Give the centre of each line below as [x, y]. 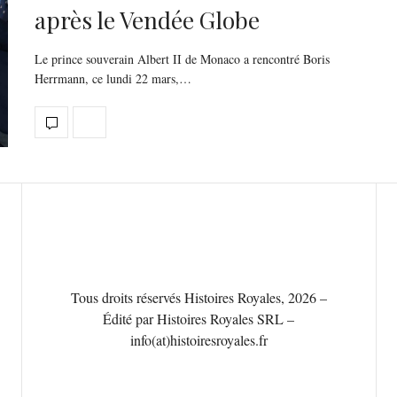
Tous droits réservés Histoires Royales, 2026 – [198, 298]
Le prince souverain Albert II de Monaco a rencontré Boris [182, 58]
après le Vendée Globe [147, 19]
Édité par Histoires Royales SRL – [199, 319]
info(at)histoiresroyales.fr [198, 340]
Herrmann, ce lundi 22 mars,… [113, 78]
